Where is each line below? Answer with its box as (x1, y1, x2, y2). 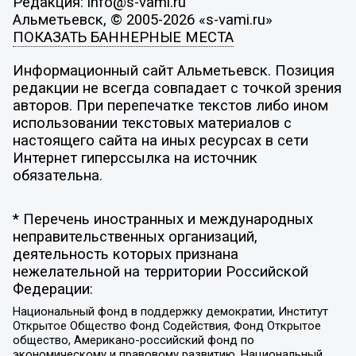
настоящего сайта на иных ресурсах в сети (12, 131, 308, 149)
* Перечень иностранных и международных (12, 211, 313, 229)
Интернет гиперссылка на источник (12, 149, 257, 167)
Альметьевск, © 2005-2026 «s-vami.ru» (12, 11, 273, 29)
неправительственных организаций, (12, 228, 257, 246)
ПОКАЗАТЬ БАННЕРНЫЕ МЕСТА (12, 29, 234, 47)
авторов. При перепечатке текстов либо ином (12, 96, 328, 114)
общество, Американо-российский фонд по (12, 332, 254, 347)
